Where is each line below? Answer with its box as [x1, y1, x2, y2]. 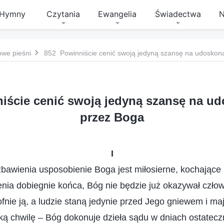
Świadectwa [154, 9, 201, 19]
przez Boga [80, 110, 144, 124]
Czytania [46, 9, 80, 19]
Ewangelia [98, 9, 137, 19]
